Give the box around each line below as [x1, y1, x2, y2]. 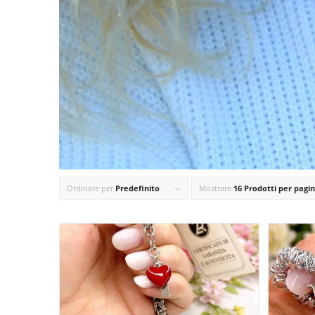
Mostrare [198, 183, 233, 194]
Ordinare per [66, 183, 115, 194]
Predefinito [115, 183, 160, 194]
